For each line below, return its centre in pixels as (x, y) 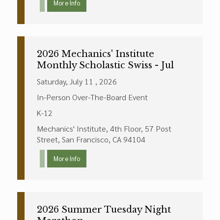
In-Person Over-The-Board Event (92, 97)
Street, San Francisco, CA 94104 (91, 139)
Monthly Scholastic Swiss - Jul (105, 65)
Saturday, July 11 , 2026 (77, 81)
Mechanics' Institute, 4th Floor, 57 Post (104, 128)
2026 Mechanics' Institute (96, 54)
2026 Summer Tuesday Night (104, 210)
